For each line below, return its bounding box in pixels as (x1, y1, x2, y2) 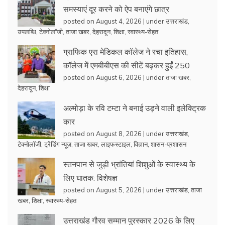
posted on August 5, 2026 (63, 185, 142, 194)
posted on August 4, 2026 (63, 17, 142, 25)
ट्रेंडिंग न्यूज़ (44, 140, 71, 148)
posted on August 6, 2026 (63, 73, 142, 81)
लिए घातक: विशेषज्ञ (63, 172, 118, 183)
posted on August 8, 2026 (63, 129, 142, 138)
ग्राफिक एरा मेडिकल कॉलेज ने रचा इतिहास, (63, 46, 188, 57)
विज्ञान (134, 140, 148, 148)
